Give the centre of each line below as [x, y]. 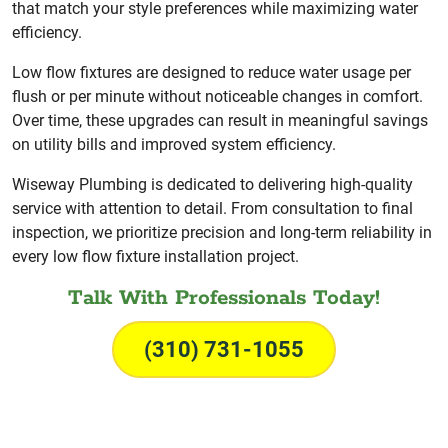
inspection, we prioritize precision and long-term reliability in [222, 232]
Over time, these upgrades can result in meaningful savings [220, 120]
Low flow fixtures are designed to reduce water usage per [211, 72]
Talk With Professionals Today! [224, 298]
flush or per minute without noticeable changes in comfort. [217, 96]
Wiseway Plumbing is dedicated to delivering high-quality [212, 184]
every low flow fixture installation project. [155, 256]
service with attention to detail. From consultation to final [212, 208]
